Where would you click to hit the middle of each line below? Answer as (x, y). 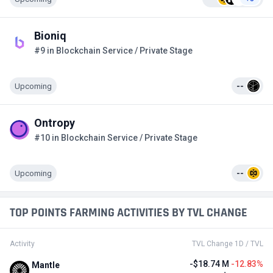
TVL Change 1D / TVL (228, 244)
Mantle (46, 265)
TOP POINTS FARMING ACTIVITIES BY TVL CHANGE (129, 213)
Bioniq (50, 36)
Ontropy (55, 123)
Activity (22, 244)
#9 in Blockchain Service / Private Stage (113, 51)
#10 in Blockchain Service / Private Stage (116, 138)
